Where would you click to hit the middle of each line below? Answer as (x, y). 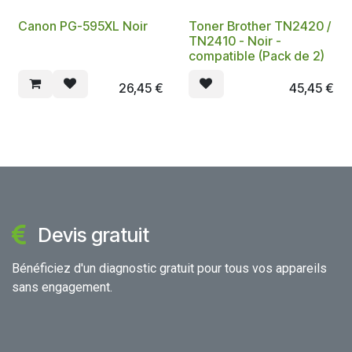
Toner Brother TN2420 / (259, 26)
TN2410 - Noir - (235, 40)
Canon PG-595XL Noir (83, 26)
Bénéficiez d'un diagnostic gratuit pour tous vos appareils (169, 268)
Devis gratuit (94, 235)
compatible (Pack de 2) (256, 55)
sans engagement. (62, 287)
